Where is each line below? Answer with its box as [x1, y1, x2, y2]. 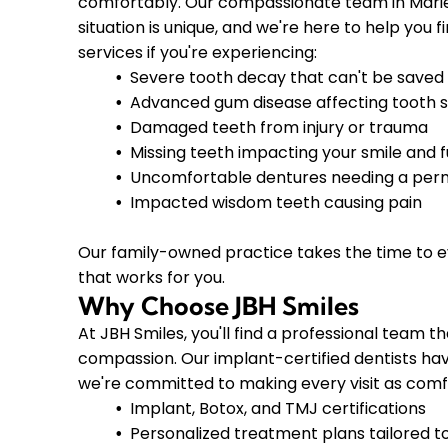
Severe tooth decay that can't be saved [130, 66, 445, 90]
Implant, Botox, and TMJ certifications [130, 397, 427, 421]
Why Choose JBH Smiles [78, 290, 360, 322]
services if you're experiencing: [78, 41, 318, 65]
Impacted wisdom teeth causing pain [130, 191, 423, 215]
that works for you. [78, 266, 226, 290]
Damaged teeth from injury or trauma [130, 116, 429, 140]
